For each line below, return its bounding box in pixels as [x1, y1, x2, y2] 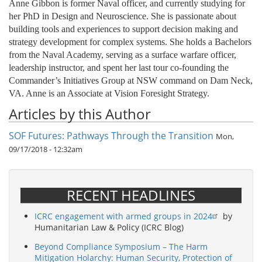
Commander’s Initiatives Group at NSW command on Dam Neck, [9, 75, 253, 86]
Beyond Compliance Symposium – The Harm [35, 240, 208, 252]
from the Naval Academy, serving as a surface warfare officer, [9, 50, 236, 60]
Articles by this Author [9, 104, 151, 124]
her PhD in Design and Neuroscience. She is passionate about [9, 11, 236, 22]
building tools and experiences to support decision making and [9, 24, 238, 35]
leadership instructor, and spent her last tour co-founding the [9, 63, 229, 73]
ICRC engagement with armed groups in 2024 [35, 211, 212, 222]
